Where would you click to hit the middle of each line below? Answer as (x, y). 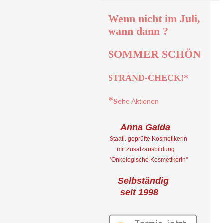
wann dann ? (138, 31)
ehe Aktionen (138, 101)
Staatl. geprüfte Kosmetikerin (148, 139)
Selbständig (140, 181)
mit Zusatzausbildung (141, 149)
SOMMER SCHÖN (154, 54)
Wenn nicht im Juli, (154, 19)
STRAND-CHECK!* (148, 78)
